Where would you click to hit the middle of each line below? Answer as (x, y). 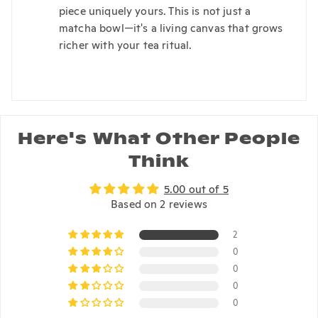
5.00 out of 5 (196, 188)
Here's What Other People (159, 138)
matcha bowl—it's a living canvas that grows (171, 28)
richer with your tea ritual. (126, 45)
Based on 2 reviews (159, 203)
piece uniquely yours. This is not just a (155, 11)
